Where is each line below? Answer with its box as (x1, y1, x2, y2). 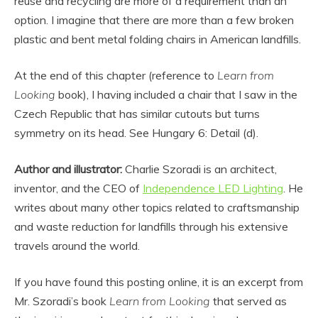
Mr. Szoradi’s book (14, 293, 109, 308)
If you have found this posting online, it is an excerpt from (14, 274, 303, 289)
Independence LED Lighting (143, 180, 283, 195)
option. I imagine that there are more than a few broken (14, 12, 294, 27)
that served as (210, 293, 287, 308)
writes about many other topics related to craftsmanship (14, 199, 300, 214)
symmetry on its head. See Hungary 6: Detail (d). (14, 125, 258, 140)
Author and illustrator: (14, 161, 122, 176)
